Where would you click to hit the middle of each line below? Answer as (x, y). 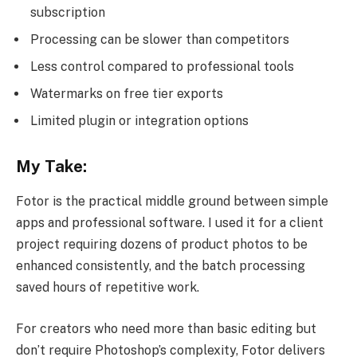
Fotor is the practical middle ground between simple (172, 202)
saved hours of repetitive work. (108, 288)
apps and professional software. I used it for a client (170, 223)
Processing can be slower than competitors (160, 40)
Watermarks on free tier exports (127, 94)
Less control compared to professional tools (162, 67)
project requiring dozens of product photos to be (162, 245)
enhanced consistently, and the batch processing (161, 266)
